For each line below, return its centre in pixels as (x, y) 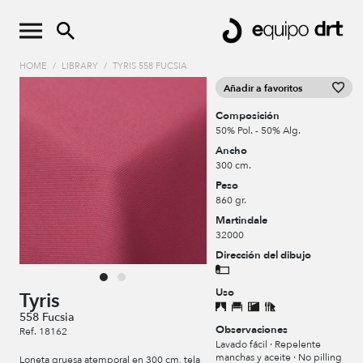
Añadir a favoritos (263, 89)
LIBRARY (80, 66)
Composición (248, 116)
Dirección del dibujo (264, 256)
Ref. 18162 (43, 332)
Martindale (242, 221)
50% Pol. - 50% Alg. (258, 131)
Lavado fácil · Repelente (269, 345)
